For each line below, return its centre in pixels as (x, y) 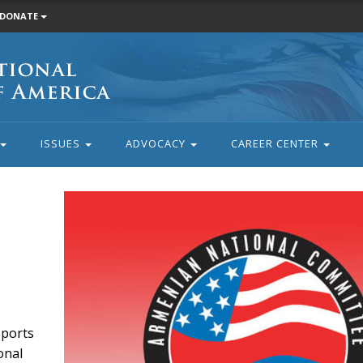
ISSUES (62, 143)
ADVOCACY (157, 143)
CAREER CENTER (276, 143)
